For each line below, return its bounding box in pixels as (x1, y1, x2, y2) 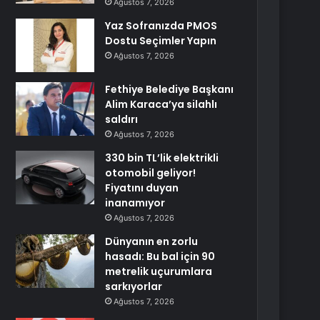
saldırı (105, 112, 139, 126)
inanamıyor (105, 196, 166, 210)
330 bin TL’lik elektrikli (105, 151, 219, 165)
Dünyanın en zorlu (105, 234, 199, 249)
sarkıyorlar (105, 279, 163, 294)
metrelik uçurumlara (105, 264, 213, 279)
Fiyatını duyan (105, 181, 179, 195)
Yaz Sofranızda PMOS (105, 19, 218, 33)
